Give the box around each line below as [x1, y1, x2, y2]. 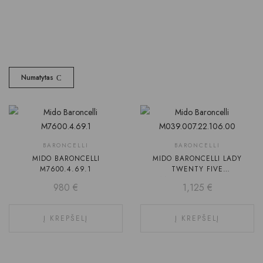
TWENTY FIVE [171, 164, 223, 175]
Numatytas [21, 72, 53, 83]
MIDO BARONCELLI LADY [153, 153, 242, 164]
